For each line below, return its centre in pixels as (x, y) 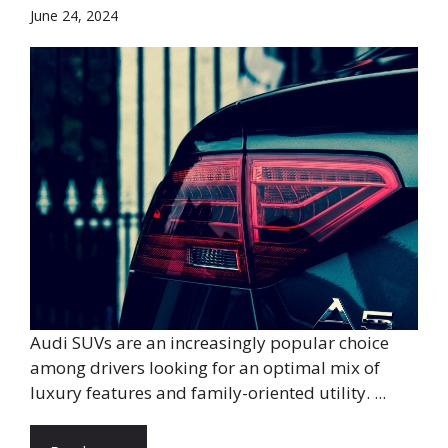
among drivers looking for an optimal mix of (205, 367)
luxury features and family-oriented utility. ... (208, 392)
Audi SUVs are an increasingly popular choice (209, 342)
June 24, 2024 (74, 15)
